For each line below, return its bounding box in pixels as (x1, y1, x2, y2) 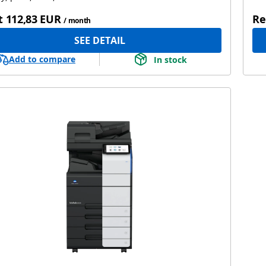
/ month (64, 15, 91, 26)
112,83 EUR (5, 12, 61, 27)
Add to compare (9, 53, 75, 65)
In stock (153, 53, 187, 65)
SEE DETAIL (74, 34, 125, 47)
